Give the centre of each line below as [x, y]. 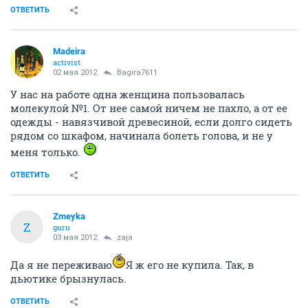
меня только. [47, 152]
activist [67, 62]
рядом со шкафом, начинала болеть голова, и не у [142, 135]
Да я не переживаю [61, 265]
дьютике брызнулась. [68, 278]
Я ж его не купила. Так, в [190, 265]
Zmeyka [69, 216]
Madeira [69, 51]
